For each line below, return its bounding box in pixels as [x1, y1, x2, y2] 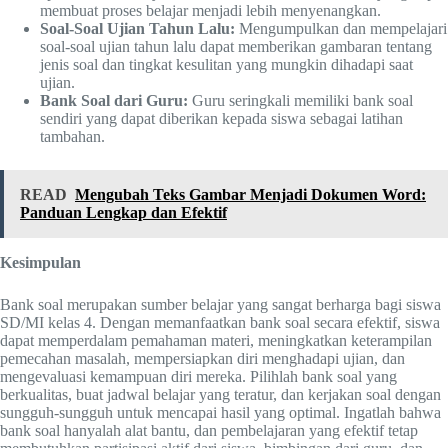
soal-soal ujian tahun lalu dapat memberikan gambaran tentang [40, 38, 432, 56]
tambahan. [40, 128, 105, 146]
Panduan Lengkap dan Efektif [20, 204, 227, 222]
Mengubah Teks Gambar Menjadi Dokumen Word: [75, 186, 426, 204]
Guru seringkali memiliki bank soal [188, 92, 413, 110]
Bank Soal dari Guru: [40, 92, 188, 110]
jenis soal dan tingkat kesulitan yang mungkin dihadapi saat [40, 56, 413, 74]
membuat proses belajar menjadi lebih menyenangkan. [40, 2, 381, 20]
